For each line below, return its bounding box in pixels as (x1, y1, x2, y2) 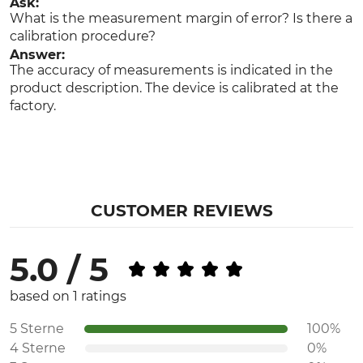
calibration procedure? (10, 28, 156, 44)
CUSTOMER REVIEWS (90, 201, 273, 220)
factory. (10, 98, 56, 113)
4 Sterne (10, 340, 66, 356)
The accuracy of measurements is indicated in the (10, 62, 333, 78)
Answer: (10, 47, 65, 62)
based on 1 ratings (10, 288, 126, 304)
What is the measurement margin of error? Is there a (10, 11, 352, 26)
